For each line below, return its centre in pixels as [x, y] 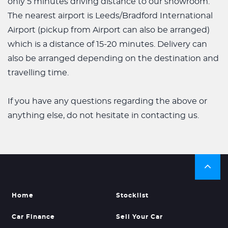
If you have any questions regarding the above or [107, 101]
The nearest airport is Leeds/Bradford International [110, 16]
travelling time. [38, 73]
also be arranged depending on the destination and [113, 59]
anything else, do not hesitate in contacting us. [103, 116]
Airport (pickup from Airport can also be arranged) [109, 30]
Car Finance [33, 217]
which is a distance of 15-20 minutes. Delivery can [107, 44]
